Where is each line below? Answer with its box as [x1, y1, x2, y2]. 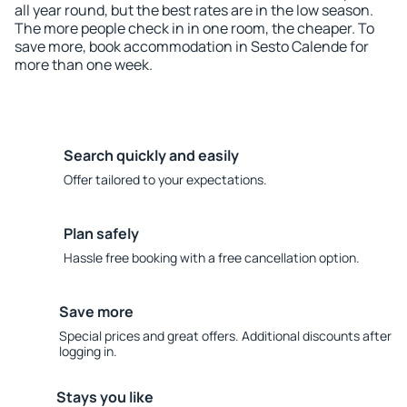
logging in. [58, 342, 117, 360]
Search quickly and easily [64, 145, 239, 165]
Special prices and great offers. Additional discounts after [58, 327, 392, 344]
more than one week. [15, 55, 153, 74]
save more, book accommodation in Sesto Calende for [15, 36, 369, 56]
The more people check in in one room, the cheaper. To [15, 18, 374, 38]
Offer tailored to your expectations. [64, 171, 267, 188]
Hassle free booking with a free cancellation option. [64, 249, 360, 266]
